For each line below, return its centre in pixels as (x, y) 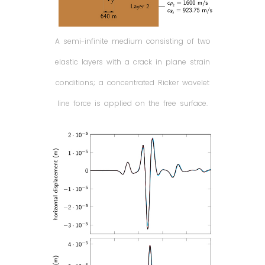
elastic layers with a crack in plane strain (132, 62)
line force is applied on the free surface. (132, 104)
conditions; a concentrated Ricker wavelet (132, 83)
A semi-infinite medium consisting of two (132, 41)
